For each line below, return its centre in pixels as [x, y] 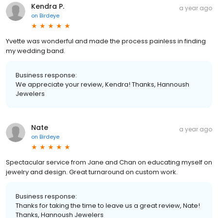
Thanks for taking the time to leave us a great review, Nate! [108, 205]
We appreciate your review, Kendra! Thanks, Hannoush [102, 84]
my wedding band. [36, 51]
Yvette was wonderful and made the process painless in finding [106, 41]
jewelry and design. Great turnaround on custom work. [92, 172]
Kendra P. [48, 6]
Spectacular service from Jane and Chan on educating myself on [109, 162]
